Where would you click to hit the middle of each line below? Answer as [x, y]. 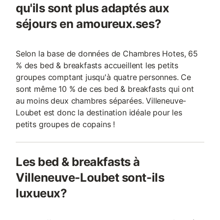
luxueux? [41, 193]
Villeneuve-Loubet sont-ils [90, 178]
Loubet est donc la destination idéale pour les [99, 112]
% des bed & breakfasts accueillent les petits [97, 65]
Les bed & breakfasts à [78, 162]
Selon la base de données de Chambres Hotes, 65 [107, 54]
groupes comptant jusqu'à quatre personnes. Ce [104, 77]
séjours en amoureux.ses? [89, 24]
